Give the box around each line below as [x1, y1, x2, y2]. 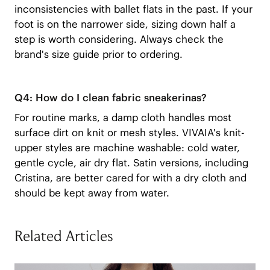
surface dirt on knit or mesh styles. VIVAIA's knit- [14, 125, 245, 139]
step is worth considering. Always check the [14, 33, 224, 46]
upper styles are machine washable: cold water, [14, 140, 240, 154]
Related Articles [14, 230, 113, 245]
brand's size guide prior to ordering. [14, 48, 183, 61]
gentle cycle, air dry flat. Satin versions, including [14, 155, 248, 169]
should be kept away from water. [14, 186, 169, 199]
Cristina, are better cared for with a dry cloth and [14, 171, 246, 184]
